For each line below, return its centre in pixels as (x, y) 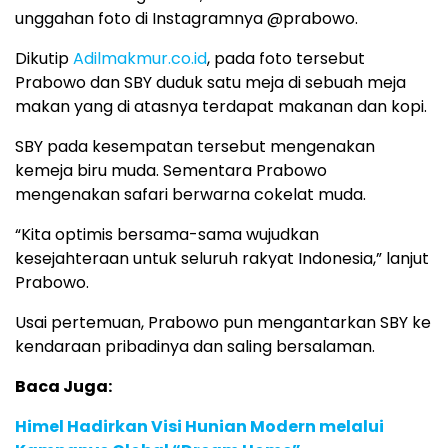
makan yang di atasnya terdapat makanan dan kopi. (221, 106)
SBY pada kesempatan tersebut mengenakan (195, 146)
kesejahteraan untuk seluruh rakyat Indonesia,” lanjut (222, 258)
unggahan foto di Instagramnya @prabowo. (186, 18)
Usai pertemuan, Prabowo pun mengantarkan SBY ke (223, 322)
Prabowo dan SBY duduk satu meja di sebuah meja (210, 82)
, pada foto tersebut (286, 58)
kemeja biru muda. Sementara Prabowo (171, 170)
